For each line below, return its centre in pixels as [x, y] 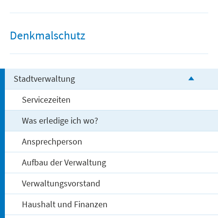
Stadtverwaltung [44, 79]
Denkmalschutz [47, 35]
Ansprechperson [52, 141]
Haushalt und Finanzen [65, 204]
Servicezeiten [46, 100]
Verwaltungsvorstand [61, 183]
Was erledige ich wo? [60, 120]
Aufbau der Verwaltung [64, 162]
